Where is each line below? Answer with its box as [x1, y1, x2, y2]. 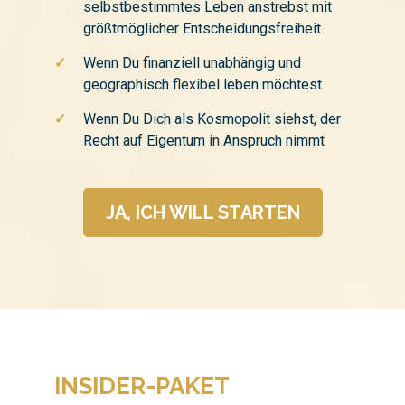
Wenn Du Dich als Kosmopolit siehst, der [83, 109, 341, 127]
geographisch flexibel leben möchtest [83, 75, 322, 93]
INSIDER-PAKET [54, 372, 230, 400]
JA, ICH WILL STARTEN [105, 201, 300, 223]
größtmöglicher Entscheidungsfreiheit [83, 19, 321, 37]
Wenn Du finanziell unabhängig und [83, 53, 301, 71]
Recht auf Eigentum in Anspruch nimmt [83, 131, 325, 149]
